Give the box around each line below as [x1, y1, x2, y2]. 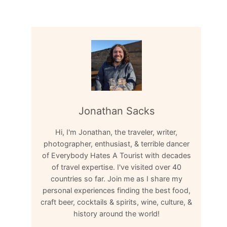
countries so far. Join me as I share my [50, 174, 182, 183]
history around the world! [73, 209, 160, 218]
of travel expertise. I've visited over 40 [51, 163, 181, 172]
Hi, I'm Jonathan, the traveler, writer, [55, 128, 178, 137]
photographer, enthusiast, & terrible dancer [43, 139, 190, 148]
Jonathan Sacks [78, 105, 155, 117]
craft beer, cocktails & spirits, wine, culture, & [41, 198, 193, 207]
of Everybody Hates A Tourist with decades [42, 151, 191, 160]
